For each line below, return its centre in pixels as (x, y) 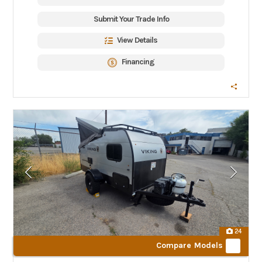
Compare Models (189, 245)
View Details (137, 40)
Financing (138, 62)
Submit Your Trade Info (131, 19)
